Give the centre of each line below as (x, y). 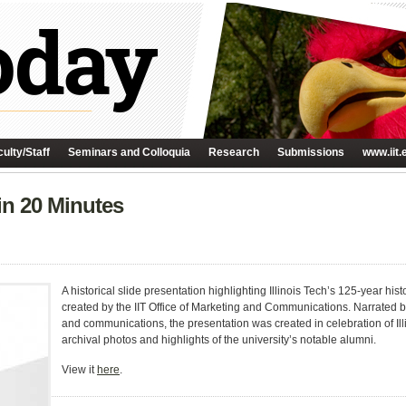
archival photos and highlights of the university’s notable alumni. (219, 340)
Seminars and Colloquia (129, 152)
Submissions (311, 152)
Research (234, 152)
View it (79, 370)
